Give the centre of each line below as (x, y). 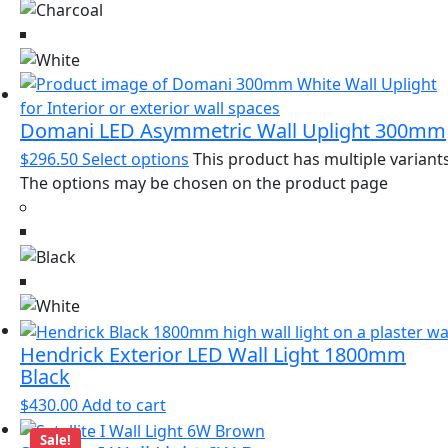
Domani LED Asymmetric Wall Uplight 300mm (233, 131)
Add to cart (124, 405)
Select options (135, 159)
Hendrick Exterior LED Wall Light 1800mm (213, 355)
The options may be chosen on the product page (204, 183)
